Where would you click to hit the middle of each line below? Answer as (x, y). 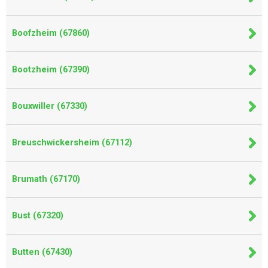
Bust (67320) (38, 216)
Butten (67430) (42, 252)
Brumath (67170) (46, 179)
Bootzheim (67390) (51, 70)
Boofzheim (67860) (51, 33)
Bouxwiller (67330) (50, 106)
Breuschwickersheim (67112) (72, 143)
